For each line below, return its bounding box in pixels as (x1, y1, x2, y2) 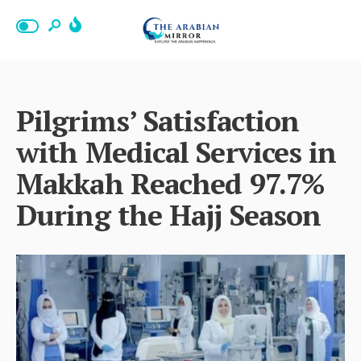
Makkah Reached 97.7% (16, 164, 326, 202)
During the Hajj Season (16, 196, 322, 234)
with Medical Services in (16, 133, 337, 171)
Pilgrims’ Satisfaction (16, 102, 300, 139)
